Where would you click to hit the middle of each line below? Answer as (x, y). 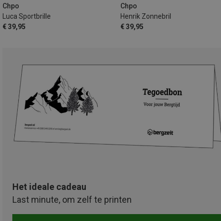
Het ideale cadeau (49, 187)
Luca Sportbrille (27, 16)
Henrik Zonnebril (146, 16)
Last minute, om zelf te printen (72, 200)
